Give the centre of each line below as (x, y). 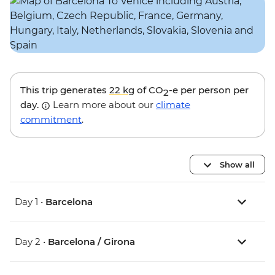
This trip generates (65, 90)
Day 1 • (30, 202)
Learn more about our (103, 105)
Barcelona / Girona (91, 242)
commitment (51, 120)
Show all (237, 164)
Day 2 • (31, 242)
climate (173, 105)
